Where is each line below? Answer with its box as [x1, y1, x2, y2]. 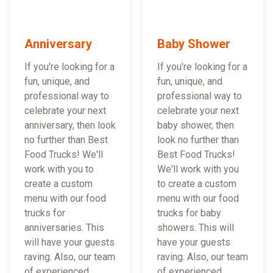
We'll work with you [157, 163, 239, 175]
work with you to [24, 163, 94, 175]
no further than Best [24, 134, 108, 146]
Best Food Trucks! [157, 149, 235, 161]
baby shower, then [157, 119, 234, 132]
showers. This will [157, 222, 234, 234]
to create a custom [157, 178, 236, 190]
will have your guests [24, 236, 115, 249]
